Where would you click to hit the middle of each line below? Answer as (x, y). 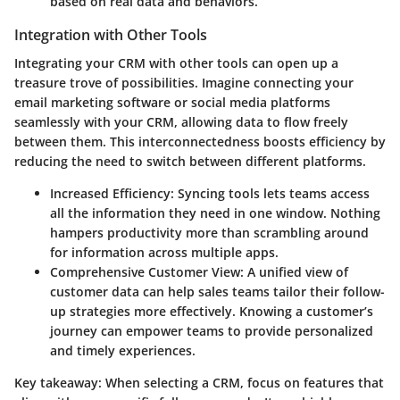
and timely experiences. (123, 351)
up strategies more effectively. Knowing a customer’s (212, 312)
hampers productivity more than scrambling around (209, 233)
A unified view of (296, 272)
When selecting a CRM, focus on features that (243, 383)
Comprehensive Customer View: (147, 272)
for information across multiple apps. (164, 253)
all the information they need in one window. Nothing (215, 213)
